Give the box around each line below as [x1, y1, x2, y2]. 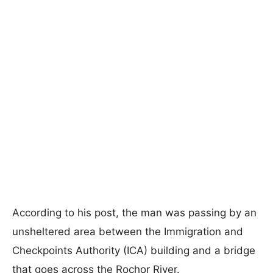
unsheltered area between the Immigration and [12, 225, 243, 238]
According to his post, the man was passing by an [12, 207, 257, 219]
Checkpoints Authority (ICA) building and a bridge [12, 244, 255, 257]
